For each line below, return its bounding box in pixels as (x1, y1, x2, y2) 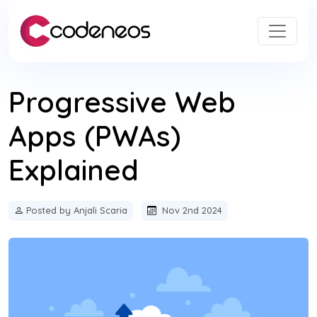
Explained (8, 152, 139, 188)
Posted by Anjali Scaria (26, 204, 127, 217)
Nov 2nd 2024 (159, 204, 222, 217)
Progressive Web (8, 84, 236, 120)
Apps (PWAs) (8, 118, 181, 154)
